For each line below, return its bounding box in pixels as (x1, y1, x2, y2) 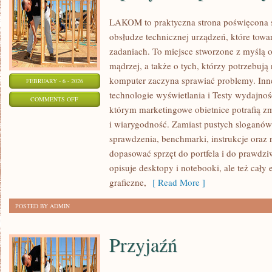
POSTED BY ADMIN (15, 202, 70, 210)
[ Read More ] (146, 176, 205, 188)
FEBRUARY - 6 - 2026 (26, 76, 83, 85)
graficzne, (109, 176, 146, 188)
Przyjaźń (109, 231, 177, 257)
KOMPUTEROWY (78, 124, 125, 133)
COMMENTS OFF (30, 95, 79, 103)
